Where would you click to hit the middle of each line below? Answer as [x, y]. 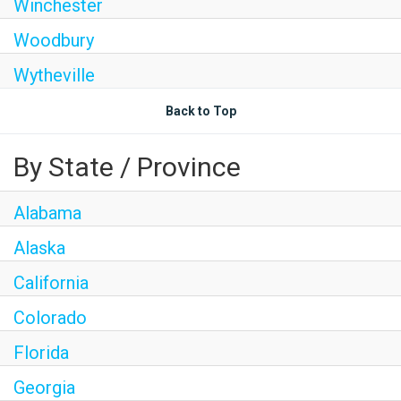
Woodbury [54, 40]
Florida [41, 353]
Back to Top [200, 111]
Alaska [39, 248]
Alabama [47, 213]
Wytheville [54, 75]
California [51, 283]
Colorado [50, 318]
